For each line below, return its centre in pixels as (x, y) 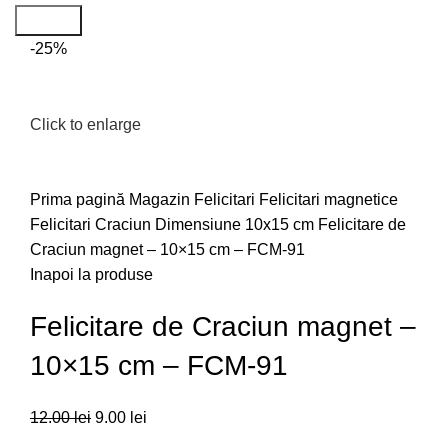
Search (48, 20)
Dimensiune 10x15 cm (236, 224)
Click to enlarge (85, 124)
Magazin (161, 199)
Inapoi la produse (91, 274)
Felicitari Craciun (92, 224)
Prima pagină (79, 199)
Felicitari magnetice (328, 199)
